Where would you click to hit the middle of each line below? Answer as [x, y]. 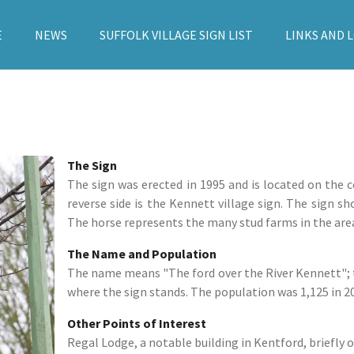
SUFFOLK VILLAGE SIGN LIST [176, 35]
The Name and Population [142, 253]
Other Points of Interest [137, 323]
